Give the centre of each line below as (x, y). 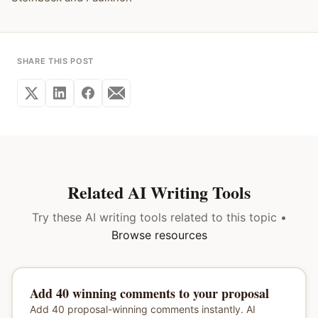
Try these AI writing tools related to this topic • (159, 217)
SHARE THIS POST (55, 61)
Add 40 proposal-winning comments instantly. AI (142, 309)
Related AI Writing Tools (159, 192)
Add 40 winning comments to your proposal (149, 293)
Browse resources (159, 235)
